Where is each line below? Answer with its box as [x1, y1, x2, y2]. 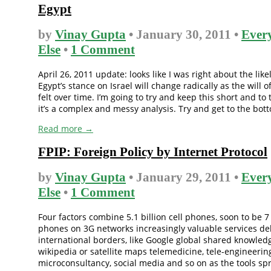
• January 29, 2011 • [126, 170, 241, 185]
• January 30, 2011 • [126, 27, 241, 42]
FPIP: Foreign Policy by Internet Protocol [38, 145, 267, 160]
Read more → [38, 122, 93, 134]
